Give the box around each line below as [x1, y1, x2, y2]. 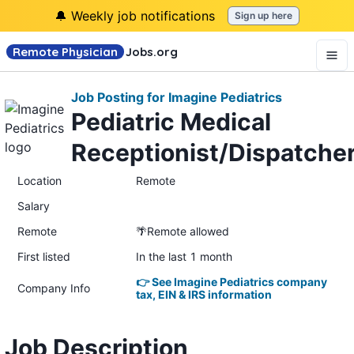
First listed [17, 249, 70, 263]
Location [17, 173, 62, 187]
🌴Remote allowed [136, 224, 229, 238]
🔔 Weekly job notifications [55, 7, 215, 24]
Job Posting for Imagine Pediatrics [71, 88, 282, 105]
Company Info [17, 281, 90, 295]
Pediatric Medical [71, 107, 271, 136]
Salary [17, 198, 50, 213]
